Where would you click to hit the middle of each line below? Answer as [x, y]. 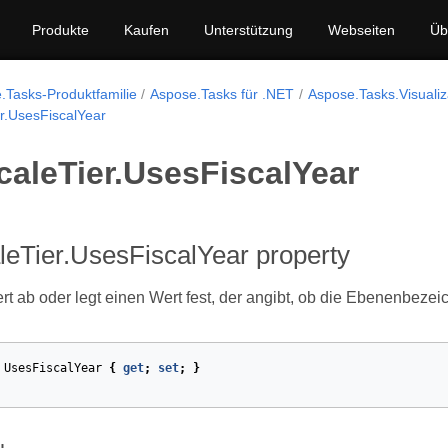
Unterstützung [248, 30]
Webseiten [361, 30]
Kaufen [146, 30]
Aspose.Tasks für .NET [222, 94]
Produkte [60, 30]
